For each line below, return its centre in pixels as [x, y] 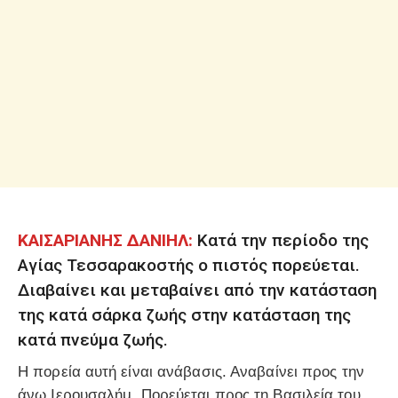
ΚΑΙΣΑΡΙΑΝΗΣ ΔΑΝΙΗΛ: [105, 240]
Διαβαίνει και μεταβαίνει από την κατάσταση [197, 290]
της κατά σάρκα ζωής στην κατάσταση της [184, 314]
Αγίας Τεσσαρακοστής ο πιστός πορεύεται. [189, 265]
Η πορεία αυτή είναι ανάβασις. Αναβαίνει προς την [191, 372]
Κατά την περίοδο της [281, 240]
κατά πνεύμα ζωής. [93, 339]
